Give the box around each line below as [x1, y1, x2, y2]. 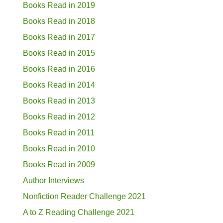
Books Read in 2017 [23, 32, 95, 41]
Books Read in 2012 [23, 112, 95, 121]
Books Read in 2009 [23, 160, 95, 169]
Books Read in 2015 [23, 48, 95, 57]
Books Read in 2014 [23, 80, 95, 89]
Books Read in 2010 [23, 144, 95, 153]
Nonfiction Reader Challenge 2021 [23, 192, 146, 201]
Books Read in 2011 [23, 128, 95, 137]
